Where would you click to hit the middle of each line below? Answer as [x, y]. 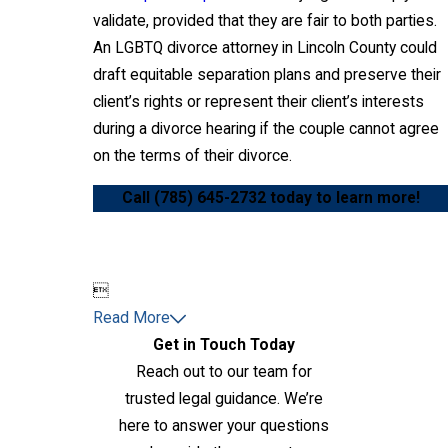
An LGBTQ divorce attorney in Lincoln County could [265, 47]
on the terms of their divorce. [192, 155]
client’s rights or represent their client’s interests [258, 101]
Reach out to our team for [224, 372]
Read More [131, 318]
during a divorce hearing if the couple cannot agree [266, 128]
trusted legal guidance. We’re [224, 399]
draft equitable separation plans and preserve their [267, 74]
